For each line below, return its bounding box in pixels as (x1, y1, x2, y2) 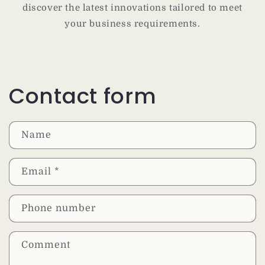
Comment (21, 240, 70, 251)
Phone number (21, 203, 96, 214)
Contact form (9, 81, 157, 112)
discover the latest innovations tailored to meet (22, 2, 243, 14)
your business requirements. (64, 18, 201, 30)
